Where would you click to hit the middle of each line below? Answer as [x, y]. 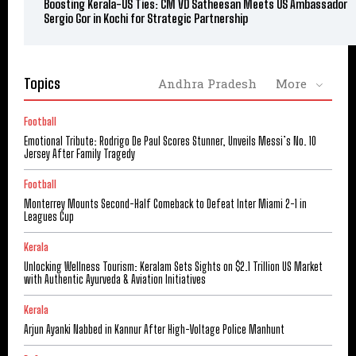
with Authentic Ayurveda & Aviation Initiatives [115, 280]
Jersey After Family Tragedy [79, 154]
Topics [42, 84]
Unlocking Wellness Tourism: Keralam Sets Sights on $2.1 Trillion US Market [173, 267]
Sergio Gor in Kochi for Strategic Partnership [146, 19]
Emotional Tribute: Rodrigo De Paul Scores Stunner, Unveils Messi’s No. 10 [170, 141]
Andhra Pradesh [207, 84]
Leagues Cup [49, 217]
